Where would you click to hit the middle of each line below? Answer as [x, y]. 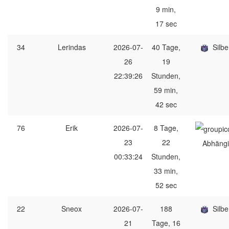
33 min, [166, 171]
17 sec [166, 24]
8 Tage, [166, 128]
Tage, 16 [166, 223]
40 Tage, [166, 47]
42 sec [166, 104]
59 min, [166, 90]
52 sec [166, 185]
